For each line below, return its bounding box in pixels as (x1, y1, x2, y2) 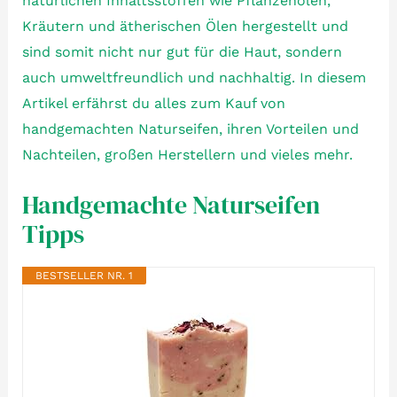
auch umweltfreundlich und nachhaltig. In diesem (21, 69, 366, 86)
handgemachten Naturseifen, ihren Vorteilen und (21, 121, 359, 137)
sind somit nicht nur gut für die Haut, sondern (21, 43, 342, 60)
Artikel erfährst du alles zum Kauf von (21, 95, 285, 112)
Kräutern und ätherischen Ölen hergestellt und (21, 18, 348, 35)
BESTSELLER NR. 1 (35, 269, 133, 282)
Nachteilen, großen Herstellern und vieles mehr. (21, 146, 353, 163)
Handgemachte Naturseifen (21, 187, 320, 222)
